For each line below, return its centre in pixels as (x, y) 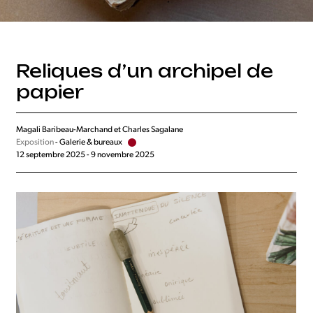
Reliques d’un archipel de (145, 71)
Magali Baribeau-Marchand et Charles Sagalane (100, 130)
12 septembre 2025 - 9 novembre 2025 (86, 155)
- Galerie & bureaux (88, 142)
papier (50, 92)
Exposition (35, 142)
